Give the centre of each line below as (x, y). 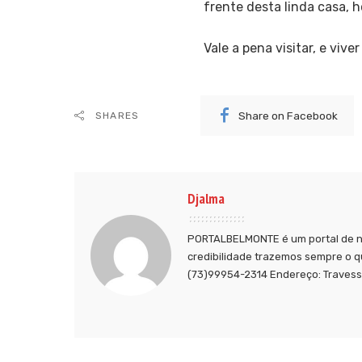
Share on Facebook (288, 115)
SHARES (118, 116)
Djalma (206, 199)
